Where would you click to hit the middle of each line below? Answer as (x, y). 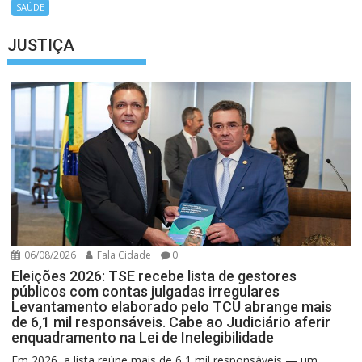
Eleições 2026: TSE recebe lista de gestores (154, 276)
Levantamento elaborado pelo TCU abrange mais (172, 306)
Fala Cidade (123, 255)
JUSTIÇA (41, 45)
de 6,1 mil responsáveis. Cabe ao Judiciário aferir (171, 322)
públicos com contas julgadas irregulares (146, 291)
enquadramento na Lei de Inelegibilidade (143, 337)
